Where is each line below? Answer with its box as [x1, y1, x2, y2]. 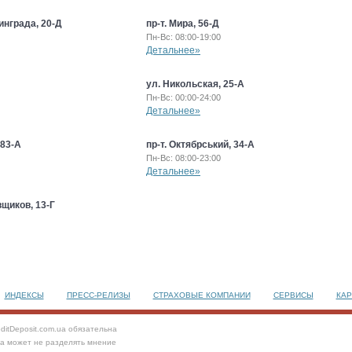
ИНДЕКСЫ [4, 291, 44, 299]
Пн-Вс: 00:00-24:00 [146, 93, 221, 102]
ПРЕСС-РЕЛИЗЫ [66, 291, 130, 299]
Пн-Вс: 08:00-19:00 [146, 32, 221, 42]
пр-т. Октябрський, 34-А [146, 139, 255, 150]
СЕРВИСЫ [273, 291, 313, 299]
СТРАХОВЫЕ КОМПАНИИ [152, 291, 251, 299]
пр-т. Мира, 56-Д [146, 18, 219, 29]
